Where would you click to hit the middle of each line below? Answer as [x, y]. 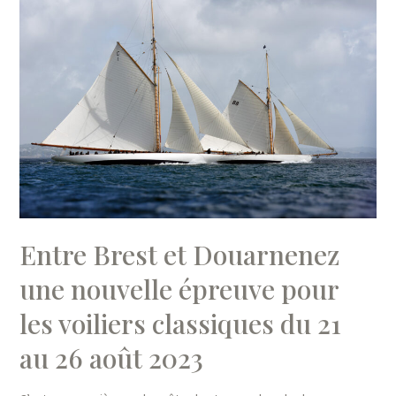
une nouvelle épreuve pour [179, 289]
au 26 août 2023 [112, 358]
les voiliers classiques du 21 [181, 324]
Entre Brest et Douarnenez [180, 255]
